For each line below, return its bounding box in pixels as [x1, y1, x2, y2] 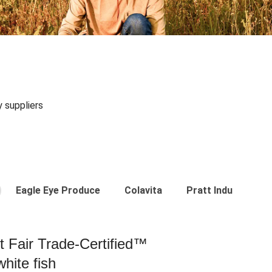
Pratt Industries [186, 185, 260, 196]
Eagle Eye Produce [16, 185, 100, 196]
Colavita [124, 185, 162, 196]
